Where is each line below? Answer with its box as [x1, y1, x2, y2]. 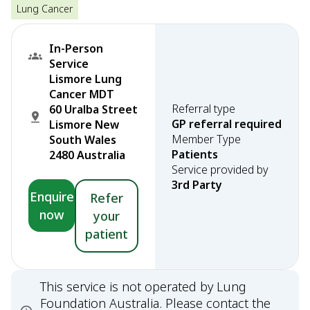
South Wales [49, 132, 116, 147]
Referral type [172, 101, 235, 116]
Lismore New [49, 117, 119, 132]
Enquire [29, 188, 74, 205]
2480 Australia [49, 147, 125, 163]
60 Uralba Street [49, 102, 138, 117]
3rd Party [172, 177, 222, 192]
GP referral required [172, 116, 282, 131]
